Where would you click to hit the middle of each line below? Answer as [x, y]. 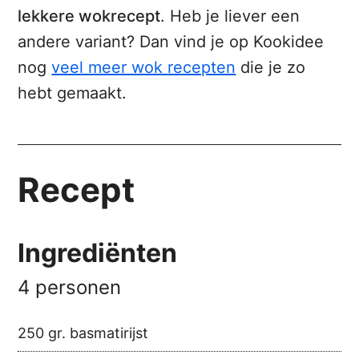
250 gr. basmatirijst [83, 333]
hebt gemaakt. [73, 93]
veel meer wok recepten [144, 68]
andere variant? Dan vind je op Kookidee [171, 42]
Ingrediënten [98, 253]
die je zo [271, 68]
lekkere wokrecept [89, 16]
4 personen [70, 288]
